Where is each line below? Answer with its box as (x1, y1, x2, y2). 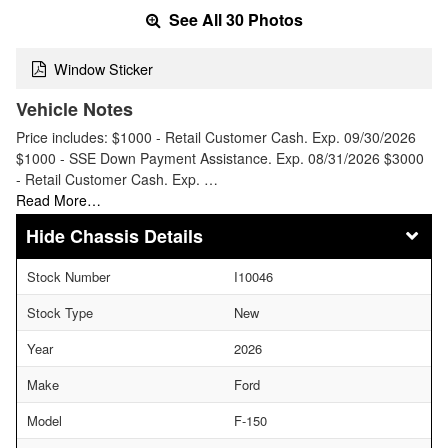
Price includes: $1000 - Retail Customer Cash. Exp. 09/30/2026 (16, 126, 416, 147)
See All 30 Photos (164, 8, 303, 32)
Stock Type (27, 302, 93, 322)
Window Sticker (54, 57, 153, 79)
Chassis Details (70, 222, 203, 249)
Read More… (16, 189, 101, 210)
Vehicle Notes (16, 95, 133, 122)
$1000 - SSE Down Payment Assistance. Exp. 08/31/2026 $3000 (16, 147, 424, 168)
